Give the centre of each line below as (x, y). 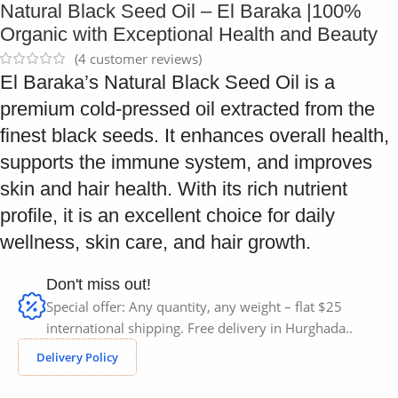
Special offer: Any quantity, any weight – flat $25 (194, 306)
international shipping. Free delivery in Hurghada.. (199, 327)
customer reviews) (144, 58)
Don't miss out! (99, 284)
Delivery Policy (77, 357)
